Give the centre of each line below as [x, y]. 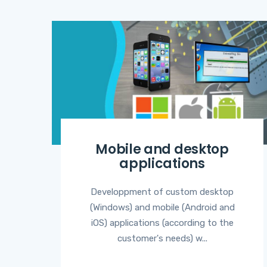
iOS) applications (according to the [162, 223]
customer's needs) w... [162, 238]
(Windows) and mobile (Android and [162, 207]
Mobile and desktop [162, 149]
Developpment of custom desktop [162, 192]
